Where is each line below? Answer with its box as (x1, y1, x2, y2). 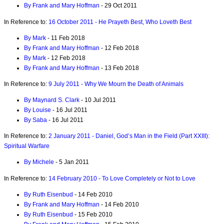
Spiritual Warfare (4, 142, 49, 150)
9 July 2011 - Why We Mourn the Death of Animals (48, 80, 183, 87)
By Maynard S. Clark (24, 96, 79, 104)
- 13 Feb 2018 (99, 64, 139, 71)
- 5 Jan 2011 (54, 158, 89, 166)
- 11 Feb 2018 (46, 34, 85, 41)
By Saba (24, 116, 47, 124)
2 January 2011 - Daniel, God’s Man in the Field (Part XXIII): (48, 132, 209, 140)
